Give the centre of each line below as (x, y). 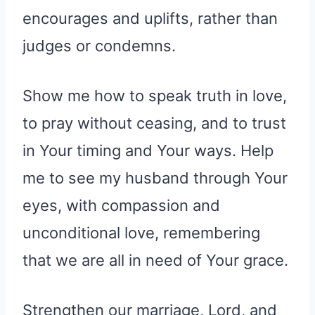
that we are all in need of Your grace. (155, 260)
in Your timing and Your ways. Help (148, 150)
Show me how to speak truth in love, (155, 95)
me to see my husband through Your (155, 178)
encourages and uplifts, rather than (150, 18)
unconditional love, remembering (141, 232)
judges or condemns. (99, 45)
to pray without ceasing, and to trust (154, 123)
